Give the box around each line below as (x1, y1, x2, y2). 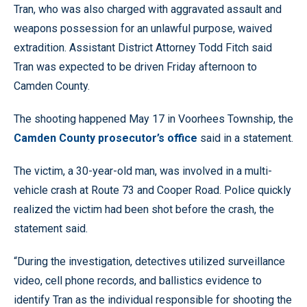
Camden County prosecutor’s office (14, 131, 197, 145)
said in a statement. (197, 131, 293, 145)
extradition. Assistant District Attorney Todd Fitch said (14, 40, 272, 54)
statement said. (14, 221, 88, 235)
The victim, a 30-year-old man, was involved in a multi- (14, 164, 272, 177)
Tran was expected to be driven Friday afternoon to (14, 60, 257, 73)
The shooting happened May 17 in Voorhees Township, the (14, 112, 293, 125)
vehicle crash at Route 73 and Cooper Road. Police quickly (14, 183, 291, 197)
